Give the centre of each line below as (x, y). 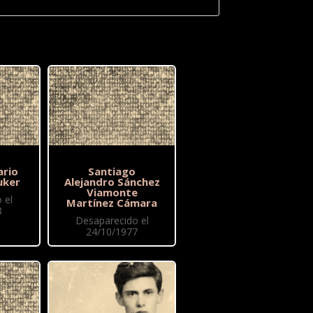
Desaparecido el (112, 221)
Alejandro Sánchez (112, 182)
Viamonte (112, 192)
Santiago (112, 172)
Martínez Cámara (112, 203)
